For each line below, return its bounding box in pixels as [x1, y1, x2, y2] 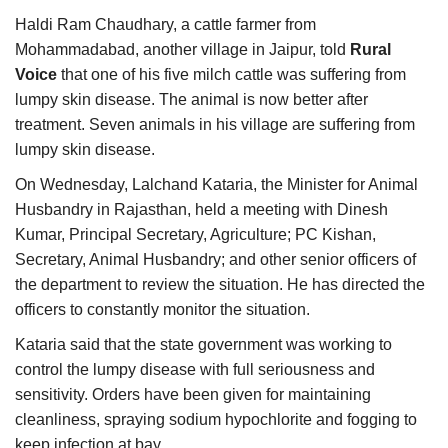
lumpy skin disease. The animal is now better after [15, 91, 368, 109]
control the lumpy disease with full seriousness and [15, 361, 375, 379]
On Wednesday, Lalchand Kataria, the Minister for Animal [15, 176, 418, 194]
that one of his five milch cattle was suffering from [57, 66, 406, 84]
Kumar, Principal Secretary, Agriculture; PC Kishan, [15, 226, 376, 244]
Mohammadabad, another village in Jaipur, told [15, 41, 350, 59]
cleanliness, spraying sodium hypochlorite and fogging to [15, 411, 417, 429]
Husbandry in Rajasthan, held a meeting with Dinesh [15, 201, 388, 219]
